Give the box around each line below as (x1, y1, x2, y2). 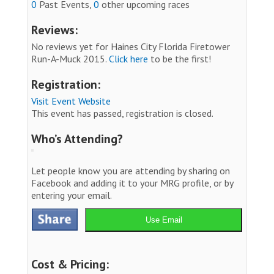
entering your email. (31, 188, 112, 201)
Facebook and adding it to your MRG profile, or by (31, 176, 233, 189)
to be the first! (148, 52, 211, 65)
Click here (109, 52, 148, 65)
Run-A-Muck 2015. (31, 52, 109, 65)
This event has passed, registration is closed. (31, 106, 213, 119)
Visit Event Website (31, 94, 111, 107)
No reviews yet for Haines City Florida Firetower (31, 40, 230, 53)
